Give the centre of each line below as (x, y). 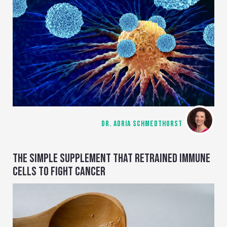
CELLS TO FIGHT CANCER (59, 171)
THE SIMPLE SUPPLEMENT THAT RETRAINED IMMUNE (111, 158)
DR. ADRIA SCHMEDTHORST (142, 124)
